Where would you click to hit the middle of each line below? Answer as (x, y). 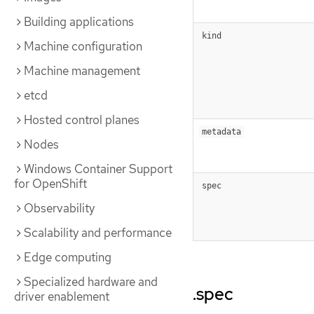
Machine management (82, 71)
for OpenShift (50, 184)
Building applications (79, 22)
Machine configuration (83, 46)
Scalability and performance (98, 233)
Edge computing (68, 257)
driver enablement (62, 296)
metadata (221, 132)
